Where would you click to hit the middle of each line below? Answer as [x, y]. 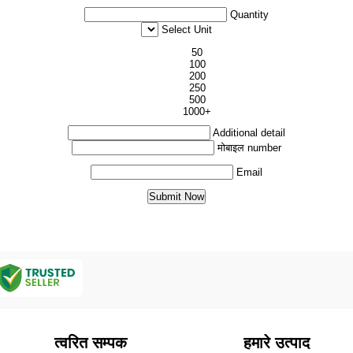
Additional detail [249, 133]
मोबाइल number [249, 148]
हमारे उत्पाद [276, 343]
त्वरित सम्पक [90, 343]
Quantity [249, 15]
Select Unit [187, 30]
